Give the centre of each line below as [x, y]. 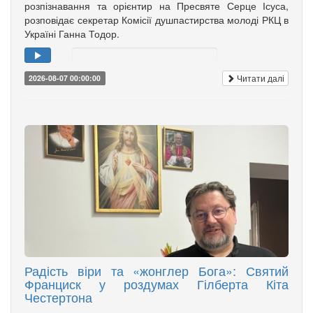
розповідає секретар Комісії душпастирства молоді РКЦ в [156, 19]
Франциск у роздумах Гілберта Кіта [156, 284]
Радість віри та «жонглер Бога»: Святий [156, 271]
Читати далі [260, 78]
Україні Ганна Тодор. [72, 33]
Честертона [58, 297]
